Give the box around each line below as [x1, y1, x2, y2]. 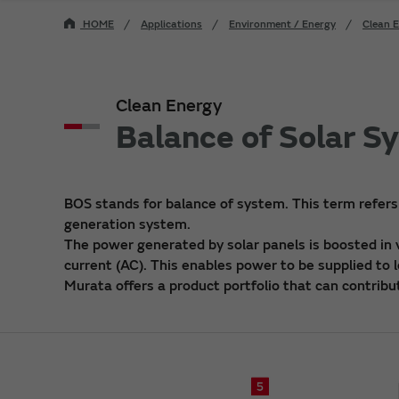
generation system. [64, 215, 191, 233]
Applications [141, 17, 202, 31]
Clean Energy [116, 94, 222, 117]
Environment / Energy [229, 17, 336, 31]
